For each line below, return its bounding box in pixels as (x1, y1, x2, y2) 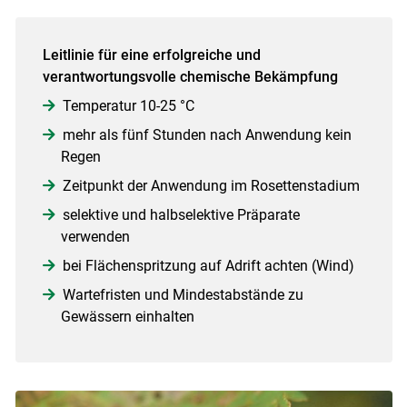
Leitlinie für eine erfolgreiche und (42, 46, 261, 65)
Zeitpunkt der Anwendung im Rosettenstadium (62, 177, 360, 195)
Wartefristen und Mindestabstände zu (62, 286, 303, 304)
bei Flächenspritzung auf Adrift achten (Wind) (62, 257, 354, 275)
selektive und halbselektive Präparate (62, 206, 300, 224)
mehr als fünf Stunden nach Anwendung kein (62, 126, 352, 144)
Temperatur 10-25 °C (62, 97, 194, 115)
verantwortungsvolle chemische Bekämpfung (42, 68, 338, 86)
